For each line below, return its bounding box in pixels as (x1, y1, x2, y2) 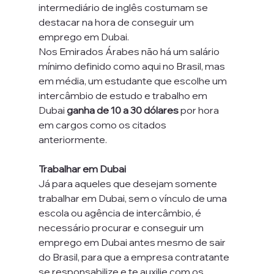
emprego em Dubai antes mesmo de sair (38, 236, 228, 248)
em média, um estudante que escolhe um (38, 75, 229, 87)
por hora (180, 104, 221, 116)
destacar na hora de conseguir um (38, 16, 196, 28)
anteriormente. (38, 133, 107, 146)
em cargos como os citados (38, 119, 168, 131)
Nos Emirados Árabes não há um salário (38, 45, 221, 57)
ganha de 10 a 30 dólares (66, 104, 180, 116)
